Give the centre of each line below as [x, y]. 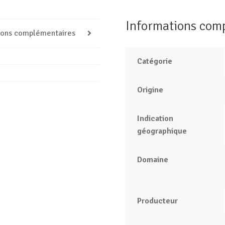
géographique [162, 131]
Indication [155, 118]
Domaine [152, 159]
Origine [150, 90]
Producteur [157, 201]
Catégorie [154, 61]
